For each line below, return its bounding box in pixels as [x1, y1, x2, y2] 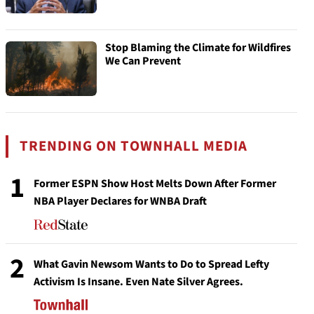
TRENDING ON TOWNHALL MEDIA [20, 136, 248, 156]
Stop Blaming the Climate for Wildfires [105, 40, 291, 55]
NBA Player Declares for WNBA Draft [34, 193, 207, 209]
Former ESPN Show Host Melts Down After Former [34, 176, 276, 191]
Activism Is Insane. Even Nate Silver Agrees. [34, 274, 243, 289]
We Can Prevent [105, 53, 181, 69]
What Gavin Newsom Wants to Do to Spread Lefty [34, 257, 269, 272]
